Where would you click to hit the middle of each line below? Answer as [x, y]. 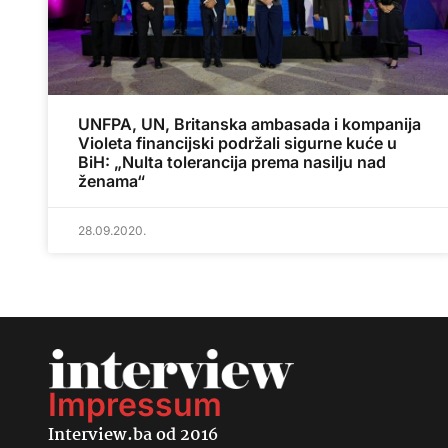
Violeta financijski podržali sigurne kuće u [237, 143]
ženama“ [111, 181]
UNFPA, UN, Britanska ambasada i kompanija [249, 124]
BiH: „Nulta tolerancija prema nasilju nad [232, 162]
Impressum [135, 405]
